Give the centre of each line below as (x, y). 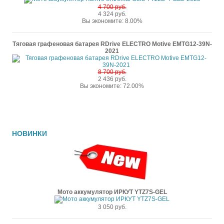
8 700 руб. (112, 72)
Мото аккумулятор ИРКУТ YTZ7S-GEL (112, 192)
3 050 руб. (112, 207)
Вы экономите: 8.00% (112, 21)
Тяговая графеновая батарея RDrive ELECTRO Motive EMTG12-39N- (112, 44)
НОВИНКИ (29, 133)
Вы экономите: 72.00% (112, 86)
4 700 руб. (112, 7)
